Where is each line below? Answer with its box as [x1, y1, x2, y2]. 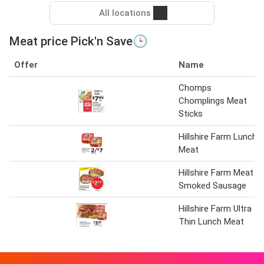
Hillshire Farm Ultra [179, 203, 252, 214]
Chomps [179, 82, 212, 94]
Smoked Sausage [179, 180, 246, 192]
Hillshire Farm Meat [179, 167, 253, 179]
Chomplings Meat [179, 95, 247, 107]
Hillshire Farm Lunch [179, 131, 257, 143]
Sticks [179, 108, 203, 120]
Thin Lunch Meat [179, 216, 244, 227]
